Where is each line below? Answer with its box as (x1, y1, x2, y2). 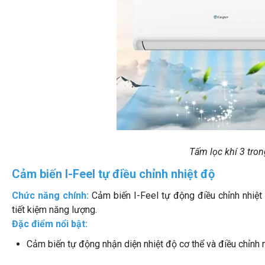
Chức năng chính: (12, 189, 92, 201)
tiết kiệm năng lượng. (12, 203, 97, 215)
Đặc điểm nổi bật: (12, 218, 88, 230)
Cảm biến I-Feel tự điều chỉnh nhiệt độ (12, 166, 215, 181)
